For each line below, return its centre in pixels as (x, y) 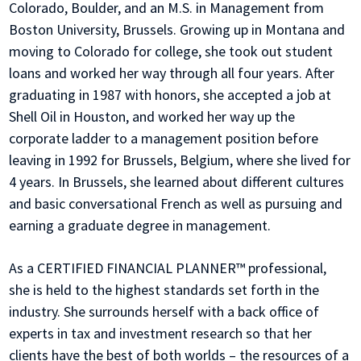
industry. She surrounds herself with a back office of (164, 312)
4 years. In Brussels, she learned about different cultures (177, 182)
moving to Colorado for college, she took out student (171, 52)
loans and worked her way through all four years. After (172, 73)
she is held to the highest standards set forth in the (164, 290)
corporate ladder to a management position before (164, 139)
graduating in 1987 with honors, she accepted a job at (170, 95)
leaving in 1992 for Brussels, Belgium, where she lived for (180, 160)
